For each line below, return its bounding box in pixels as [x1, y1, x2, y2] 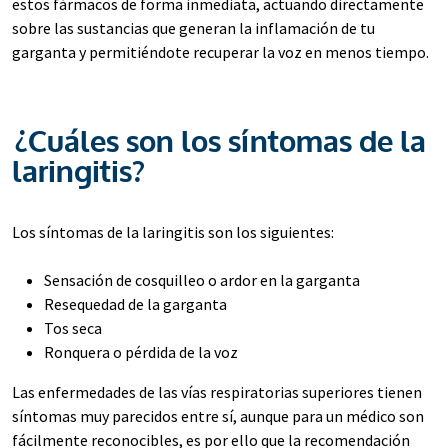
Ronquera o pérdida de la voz [44, 342, 238, 362]
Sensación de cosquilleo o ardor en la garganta [44, 270, 360, 290]
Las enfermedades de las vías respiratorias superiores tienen [12, 382, 422, 402]
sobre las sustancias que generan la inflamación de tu [12, 18, 375, 38]
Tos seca [44, 318, 102, 338]
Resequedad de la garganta [44, 294, 227, 314]
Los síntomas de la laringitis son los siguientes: [12, 222, 334, 242]
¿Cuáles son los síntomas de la [12, 123, 426, 162]
